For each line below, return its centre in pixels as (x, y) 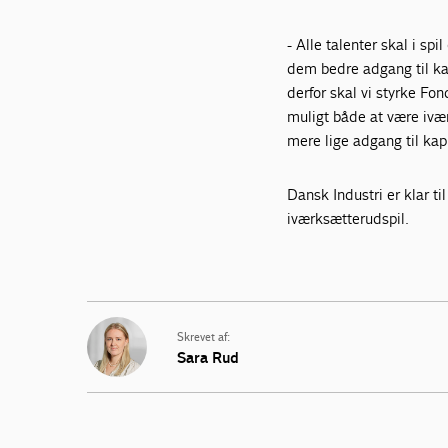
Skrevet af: (203, 337)
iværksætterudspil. (348, 218)
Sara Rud (208, 357)
